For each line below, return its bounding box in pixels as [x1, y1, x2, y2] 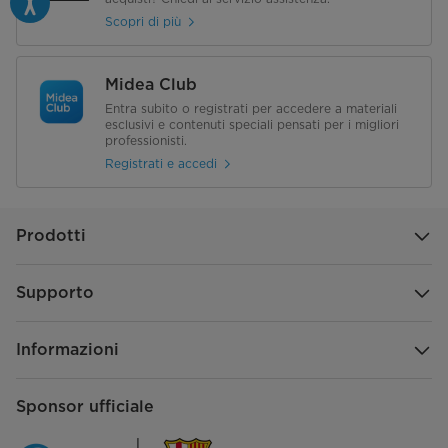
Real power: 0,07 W [312, 42, 432, 58]
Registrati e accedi [105, 156, 217, 172]
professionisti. [105, 132, 187, 148]
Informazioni [16, 339, 119, 359]
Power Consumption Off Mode [16, 42, 196, 58]
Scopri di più [105, 14, 181, 30]
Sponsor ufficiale [16, 396, 154, 416]
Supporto [16, 282, 94, 302]
